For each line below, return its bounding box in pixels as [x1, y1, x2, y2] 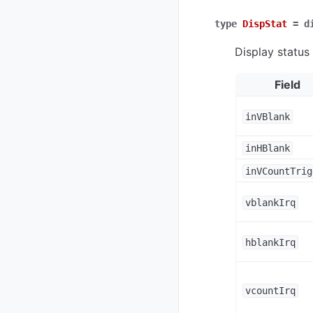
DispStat [242, 18, 287, 30]
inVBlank [245, 110, 290, 122]
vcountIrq [245, 284, 296, 296]
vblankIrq [245, 196, 296, 208]
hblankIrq [245, 236, 296, 248]
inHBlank [245, 142, 290, 154]
